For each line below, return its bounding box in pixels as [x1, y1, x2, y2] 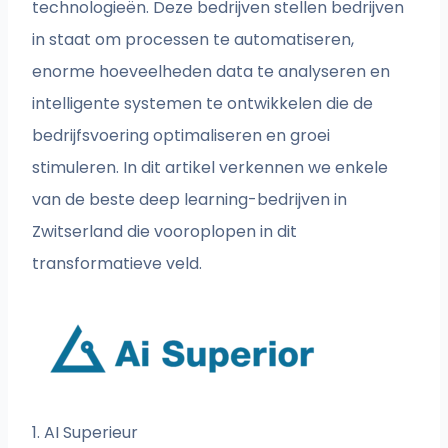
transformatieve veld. [32, 252, 203, 276]
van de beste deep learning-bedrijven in [32, 188, 348, 212]
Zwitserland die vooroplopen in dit [32, 220, 298, 244]
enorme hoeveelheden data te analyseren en [32, 60, 391, 84]
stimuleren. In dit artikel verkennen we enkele [32, 156, 389, 180]
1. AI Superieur [32, 421, 139, 445]
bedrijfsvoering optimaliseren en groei [32, 124, 331, 148]
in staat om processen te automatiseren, [32, 28, 355, 52]
